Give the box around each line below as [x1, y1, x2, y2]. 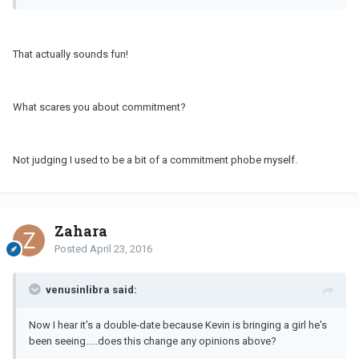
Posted [54, 243, 90, 256]
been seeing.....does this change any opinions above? [29, 335, 276, 348]
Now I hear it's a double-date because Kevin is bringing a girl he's [29, 319, 327, 332]
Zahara [54, 221, 107, 241]
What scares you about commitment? [13, 101, 186, 114]
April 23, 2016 [90, 243, 152, 256]
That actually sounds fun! [13, 48, 128, 61]
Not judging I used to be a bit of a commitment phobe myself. [13, 154, 297, 167]
